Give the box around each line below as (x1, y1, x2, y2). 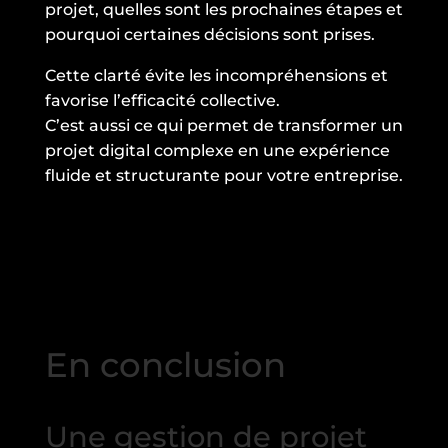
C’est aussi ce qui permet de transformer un (44, 116, 403, 136)
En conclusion (44, 344, 286, 387)
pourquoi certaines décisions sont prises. (44, 25, 375, 45)
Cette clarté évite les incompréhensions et (44, 66, 388, 86)
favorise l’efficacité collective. (44, 91, 280, 111)
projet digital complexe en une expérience (44, 141, 390, 161)
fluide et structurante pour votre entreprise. (44, 166, 403, 186)
